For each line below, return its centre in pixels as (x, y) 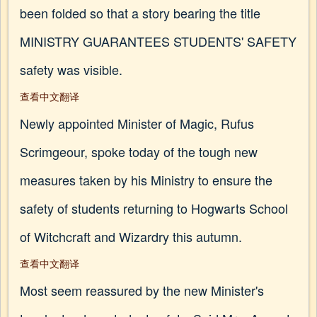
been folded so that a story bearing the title (140, 13)
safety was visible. (71, 69)
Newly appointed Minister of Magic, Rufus (137, 123)
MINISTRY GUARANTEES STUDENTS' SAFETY (158, 41)
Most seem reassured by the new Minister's (142, 290)
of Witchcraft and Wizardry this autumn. (131, 236)
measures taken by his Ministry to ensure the (146, 180)
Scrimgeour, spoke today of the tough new (139, 151)
